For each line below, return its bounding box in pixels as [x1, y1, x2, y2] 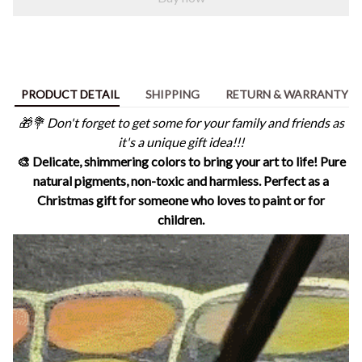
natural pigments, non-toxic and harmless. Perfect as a [33, 172, 329, 188]
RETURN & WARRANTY [225, 86, 348, 101]
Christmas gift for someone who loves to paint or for [37, 192, 325, 208]
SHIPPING [145, 86, 200, 101]
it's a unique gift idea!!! [118, 133, 244, 149]
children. [158, 211, 204, 227]
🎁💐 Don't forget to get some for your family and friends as [18, 114, 344, 130]
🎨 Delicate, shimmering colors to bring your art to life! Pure [16, 153, 346, 169]
